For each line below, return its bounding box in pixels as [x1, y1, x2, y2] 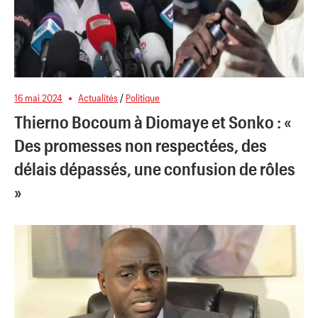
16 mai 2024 [14, 91, 62, 104]
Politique [126, 91, 160, 104]
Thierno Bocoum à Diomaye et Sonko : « [14, 111, 292, 132]
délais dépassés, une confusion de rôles [14, 158, 295, 179]
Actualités [78, 91, 119, 104]
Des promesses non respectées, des [14, 134, 267, 155]
